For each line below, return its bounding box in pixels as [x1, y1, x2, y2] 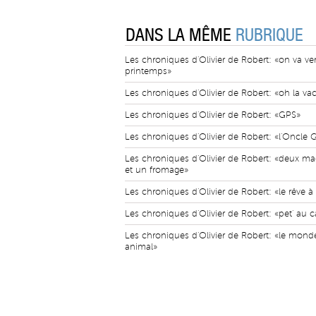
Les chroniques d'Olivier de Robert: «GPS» [125, 110, 300, 120]
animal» [125, 242, 157, 252]
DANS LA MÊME [126, 25, 236, 45]
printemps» [125, 66, 171, 76]
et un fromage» [125, 165, 188, 175]
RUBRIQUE [236, 25, 303, 45]
